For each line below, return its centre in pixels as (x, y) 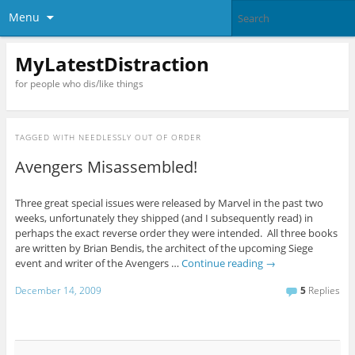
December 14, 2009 (58, 290)
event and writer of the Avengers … (98, 263)
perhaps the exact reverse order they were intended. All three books (176, 233)
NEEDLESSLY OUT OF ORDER (139, 137)
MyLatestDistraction (112, 63)
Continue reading (223, 263)
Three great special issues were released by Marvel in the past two (169, 203)
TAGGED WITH (46, 137)
